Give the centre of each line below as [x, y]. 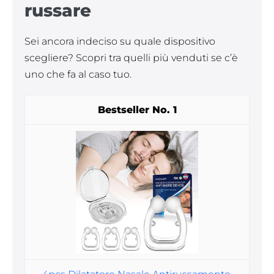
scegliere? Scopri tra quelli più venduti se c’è [131, 58]
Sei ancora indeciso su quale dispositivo [120, 41]
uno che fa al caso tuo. [78, 74]
